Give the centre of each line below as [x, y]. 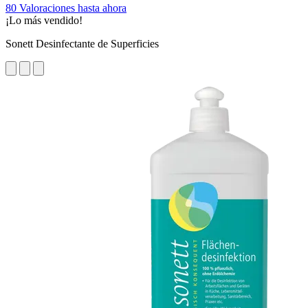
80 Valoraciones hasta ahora [66, 8]
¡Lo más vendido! [44, 20]
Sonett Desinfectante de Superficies [82, 43]
